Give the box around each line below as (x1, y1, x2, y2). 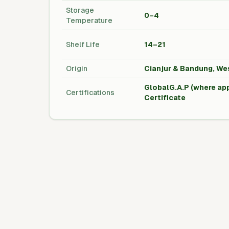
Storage (66, 6, 94, 14)
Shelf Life (66, 40, 100, 49)
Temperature (66, 16, 112, 25)
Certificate (144, 94, 186, 102)
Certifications (66, 88, 114, 97)
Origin (66, 64, 87, 73)
